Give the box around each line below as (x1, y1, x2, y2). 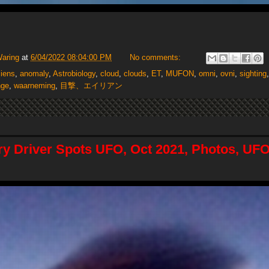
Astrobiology (53, 69, 95, 79)
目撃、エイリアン (60, 81, 122, 91)
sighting (240, 69, 267, 79)
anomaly (20, 69, 49, 79)
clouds (124, 69, 147, 79)
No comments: (130, 53, 183, 62)
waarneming (14, 81, 55, 91)
